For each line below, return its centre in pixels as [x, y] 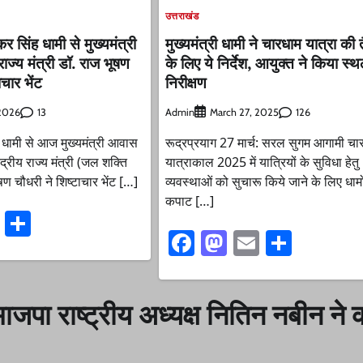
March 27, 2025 [244, 113]
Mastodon [282, 243]
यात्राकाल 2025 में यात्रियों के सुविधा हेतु [262, 162]
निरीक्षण [186, 82]
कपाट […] [189, 201]
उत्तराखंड [182, 15]
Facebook [246, 243]
